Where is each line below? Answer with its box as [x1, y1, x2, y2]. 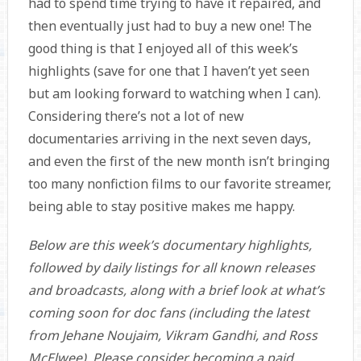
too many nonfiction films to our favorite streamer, [27, 175, 331, 193]
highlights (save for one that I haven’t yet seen [27, 62, 309, 81]
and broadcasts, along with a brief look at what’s [27, 281, 325, 300]
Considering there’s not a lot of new [27, 107, 244, 126]
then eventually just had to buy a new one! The [27, 17, 312, 35]
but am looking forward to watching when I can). [27, 85, 321, 103]
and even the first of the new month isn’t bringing [27, 152, 330, 171]
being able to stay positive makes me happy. [27, 197, 295, 216]
